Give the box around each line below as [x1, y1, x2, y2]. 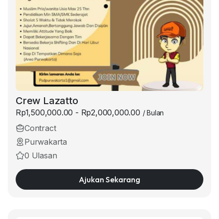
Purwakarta [24, 137, 67, 147]
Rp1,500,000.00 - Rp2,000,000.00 [16, 108, 143, 117]
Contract [24, 123, 56, 133]
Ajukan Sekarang [79, 175, 140, 184]
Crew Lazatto [16, 95, 78, 107]
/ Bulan [142, 109, 164, 117]
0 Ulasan [24, 151, 57, 160]
